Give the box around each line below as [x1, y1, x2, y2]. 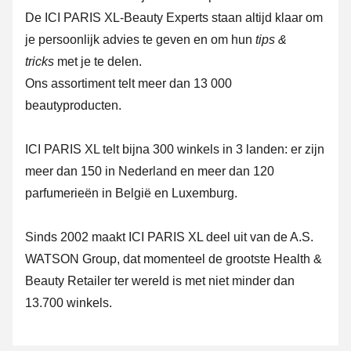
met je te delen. [54, 55, 142, 69]
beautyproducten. [25, 99, 121, 113]
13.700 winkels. [25, 296, 112, 310]
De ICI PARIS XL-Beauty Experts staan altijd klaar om [25, 11, 323, 25]
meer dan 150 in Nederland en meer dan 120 [25, 165, 274, 179]
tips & [255, 33, 287, 47]
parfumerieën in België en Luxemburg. [25, 186, 237, 201]
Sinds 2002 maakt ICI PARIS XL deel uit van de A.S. [25, 230, 313, 244]
